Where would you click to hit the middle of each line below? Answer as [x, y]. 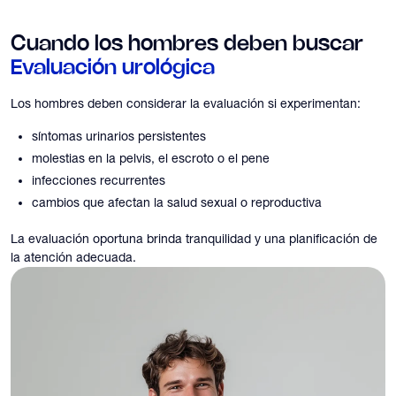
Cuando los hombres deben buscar [187, 45]
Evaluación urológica [113, 69]
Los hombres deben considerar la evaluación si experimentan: [186, 103]
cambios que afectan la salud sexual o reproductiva [177, 202]
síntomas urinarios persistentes [119, 136]
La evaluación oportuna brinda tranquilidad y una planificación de [194, 239]
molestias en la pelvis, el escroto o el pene [151, 158]
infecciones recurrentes [99, 180]
